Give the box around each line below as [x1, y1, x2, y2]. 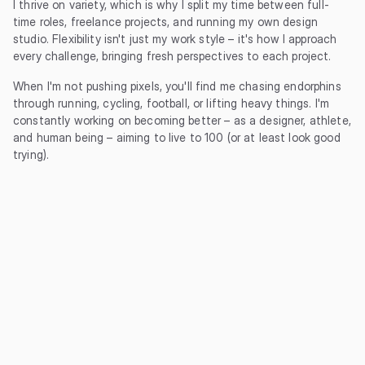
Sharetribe [13, 268, 68, 282]
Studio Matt [13, 216, 75, 230]
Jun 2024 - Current [13, 251, 117, 265]
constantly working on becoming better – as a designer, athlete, [13, 113, 351, 127]
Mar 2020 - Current [13, 303, 117, 317]
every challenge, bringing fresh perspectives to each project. [13, 49, 332, 63]
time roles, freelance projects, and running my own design [13, 15, 318, 29]
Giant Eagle [13, 320, 73, 334]
